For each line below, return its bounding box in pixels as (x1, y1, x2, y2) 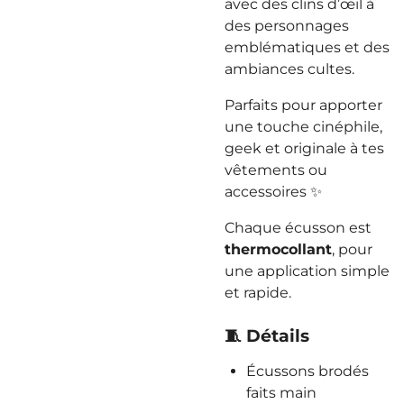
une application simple (225, 262, 390, 280)
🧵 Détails (225, 326, 309, 346)
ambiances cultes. (225, 60, 354, 78)
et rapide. (225, 284, 291, 301)
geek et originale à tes (225, 140, 384, 157)
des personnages (225, 17, 349, 34)
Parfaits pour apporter (225, 96, 382, 114)
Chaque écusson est (225, 219, 372, 236)
